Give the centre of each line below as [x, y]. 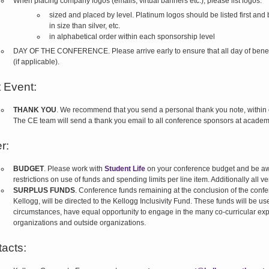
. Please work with [74, 169]
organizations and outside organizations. [79, 223]
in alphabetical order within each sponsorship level [132, 37]
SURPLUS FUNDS [44, 190]
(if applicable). [36, 62]
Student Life [125, 169]
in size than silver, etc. [84, 26]
